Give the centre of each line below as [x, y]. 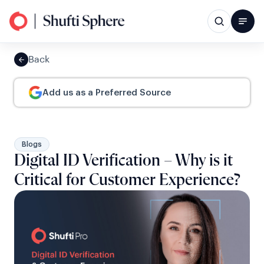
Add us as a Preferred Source [107, 93]
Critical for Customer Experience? [127, 180]
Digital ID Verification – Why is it [123, 161]
